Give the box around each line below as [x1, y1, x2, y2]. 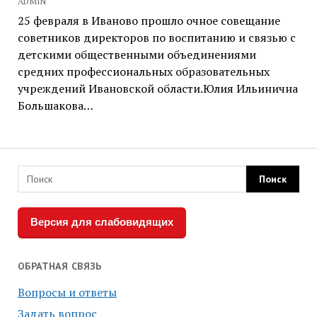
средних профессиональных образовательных [17, 63, 270, 79]
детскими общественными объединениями [17, 46, 256, 62]
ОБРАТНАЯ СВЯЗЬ [17, 259, 102, 272]
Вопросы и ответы [17, 284, 117, 300]
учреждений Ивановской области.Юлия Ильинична [17, 80, 298, 96]
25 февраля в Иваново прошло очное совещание [17, 12, 280, 28]
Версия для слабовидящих [30, 215, 173, 228]
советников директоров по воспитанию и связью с [17, 29, 296, 45]
